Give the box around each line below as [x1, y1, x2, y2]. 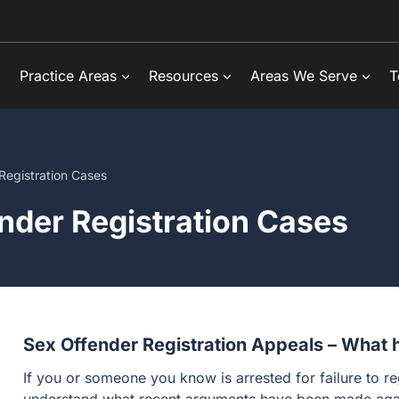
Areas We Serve [250, 67, 357, 85]
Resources [149, 67, 218, 85]
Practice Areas [20, 67, 117, 85]
